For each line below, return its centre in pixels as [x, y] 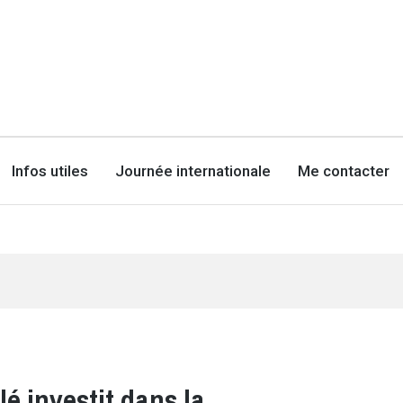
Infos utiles [50, 170]
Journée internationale [193, 170]
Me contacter [344, 170]
